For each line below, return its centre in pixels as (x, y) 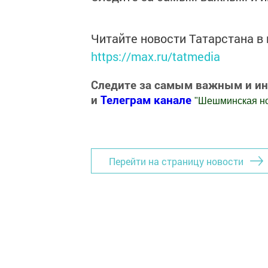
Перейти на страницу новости (176, 161)
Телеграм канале (147, 99)
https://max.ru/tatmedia (156, 56)
